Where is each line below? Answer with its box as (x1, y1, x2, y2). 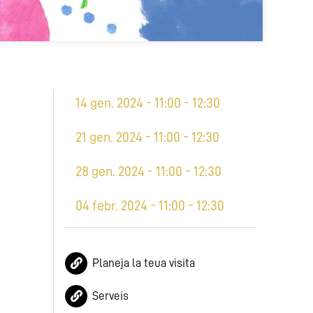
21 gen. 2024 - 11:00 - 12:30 (75, 130, 219, 144)
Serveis (92, 290, 129, 302)
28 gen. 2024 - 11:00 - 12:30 (75, 164, 221, 178)
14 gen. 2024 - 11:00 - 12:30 (75, 96, 220, 110)
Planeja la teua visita (92, 257, 195, 269)
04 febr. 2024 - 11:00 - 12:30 (75, 198, 224, 212)
